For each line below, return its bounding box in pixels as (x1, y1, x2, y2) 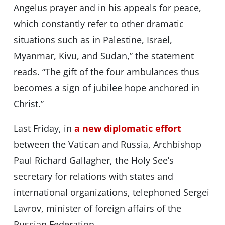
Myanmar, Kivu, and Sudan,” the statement (13, 50, 194, 62)
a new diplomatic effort (74, 122, 181, 135)
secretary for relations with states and (13, 170, 173, 183)
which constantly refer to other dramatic (13, 18, 184, 30)
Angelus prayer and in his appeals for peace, (13, 2, 201, 14)
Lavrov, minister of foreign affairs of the (13, 202, 181, 215)
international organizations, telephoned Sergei (13, 186, 209, 199)
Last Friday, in (13, 122, 74, 135)
